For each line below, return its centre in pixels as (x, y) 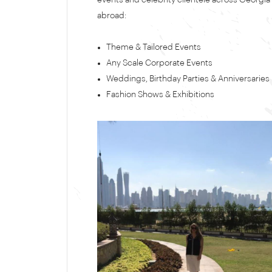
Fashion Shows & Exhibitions (160, 95)
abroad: (112, 16)
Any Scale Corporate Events (159, 63)
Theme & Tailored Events (154, 47)
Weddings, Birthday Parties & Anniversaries (188, 79)
